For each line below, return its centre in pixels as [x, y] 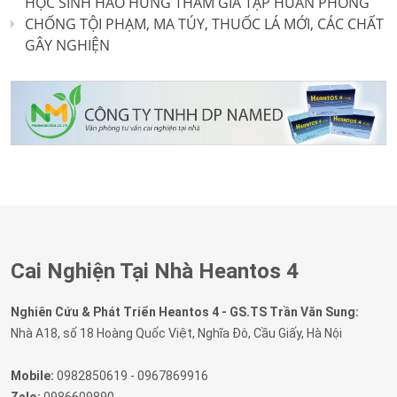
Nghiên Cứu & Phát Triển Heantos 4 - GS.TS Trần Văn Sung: [185, 312]
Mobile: [32, 376]
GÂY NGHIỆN [67, 46]
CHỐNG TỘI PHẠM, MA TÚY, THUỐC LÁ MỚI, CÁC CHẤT [204, 24]
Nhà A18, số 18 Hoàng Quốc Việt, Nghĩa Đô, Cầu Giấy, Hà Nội [176, 334]
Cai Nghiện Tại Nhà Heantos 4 [155, 272]
